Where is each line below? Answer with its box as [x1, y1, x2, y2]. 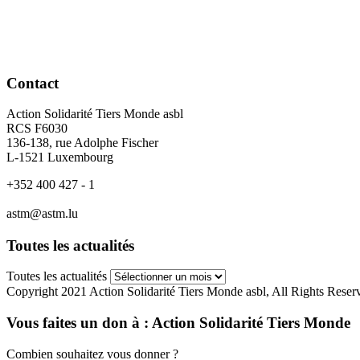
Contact [6, 74, 59, 92]
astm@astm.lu [6, 206, 78, 220]
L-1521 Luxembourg [6, 150, 113, 165]
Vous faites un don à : [6, 314, 149, 332]
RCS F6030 [6, 121, 67, 136]
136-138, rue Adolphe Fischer [6, 136, 158, 150]
